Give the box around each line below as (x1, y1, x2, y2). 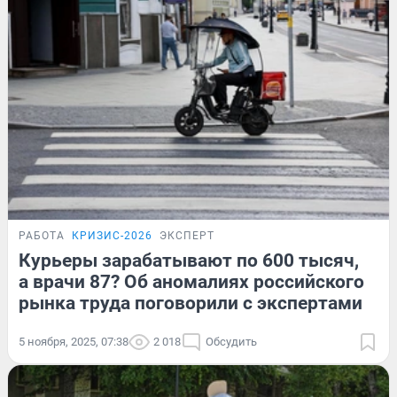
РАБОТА (19, 230, 65, 243)
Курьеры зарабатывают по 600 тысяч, (19, 250, 359, 272)
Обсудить (206, 335, 257, 349)
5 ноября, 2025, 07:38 (19, 335, 128, 349)
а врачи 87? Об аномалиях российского (19, 271, 364, 293)
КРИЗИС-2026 (72, 230, 152, 243)
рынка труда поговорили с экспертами (19, 292, 362, 315)
